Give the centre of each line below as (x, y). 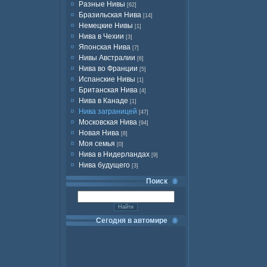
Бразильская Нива (110, 15)
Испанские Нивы (107, 79)
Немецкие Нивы (106, 26)
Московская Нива (108, 122)
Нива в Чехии (101, 36)
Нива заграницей (108, 111)
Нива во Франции (108, 69)
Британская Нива (108, 90)
